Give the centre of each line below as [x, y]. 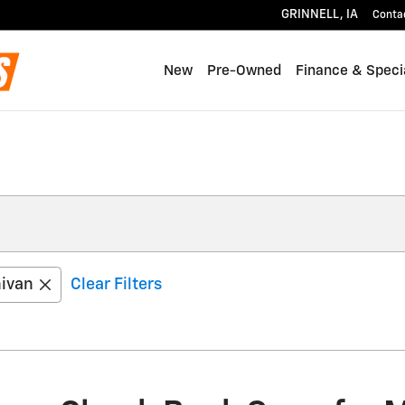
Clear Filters [116, 285]
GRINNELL [311, 14]
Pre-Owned [244, 71]
